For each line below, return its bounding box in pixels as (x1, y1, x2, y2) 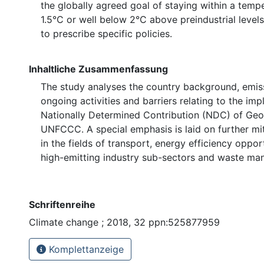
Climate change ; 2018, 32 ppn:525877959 (29, 216, 220, 228)
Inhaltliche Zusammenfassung (29, 62, 168, 75)
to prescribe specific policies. (41, 27, 172, 39)
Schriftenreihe (29, 198, 95, 210)
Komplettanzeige (46, 243, 124, 255)
